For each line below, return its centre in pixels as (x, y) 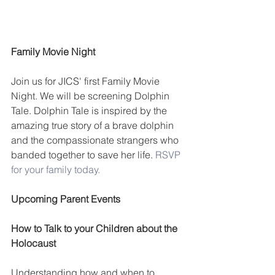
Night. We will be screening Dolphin (91, 95)
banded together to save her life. (83, 154)
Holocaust (33, 243)
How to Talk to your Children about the (95, 228)
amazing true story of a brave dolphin (94, 125)
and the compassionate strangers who (96, 140)
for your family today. (57, 169)
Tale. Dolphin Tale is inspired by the (90, 110)
